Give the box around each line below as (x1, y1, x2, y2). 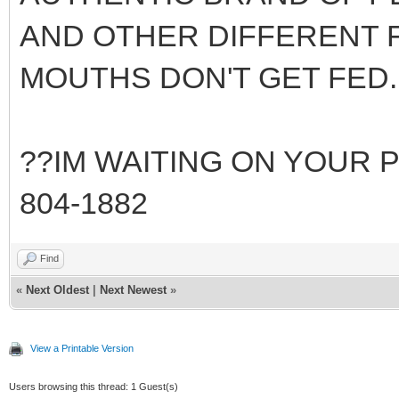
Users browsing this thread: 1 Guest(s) (9, 380, 178, 392)
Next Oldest (26, 282, 89, 297)
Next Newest (100, 282, 167, 297)
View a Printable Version (30, 342, 134, 354)
